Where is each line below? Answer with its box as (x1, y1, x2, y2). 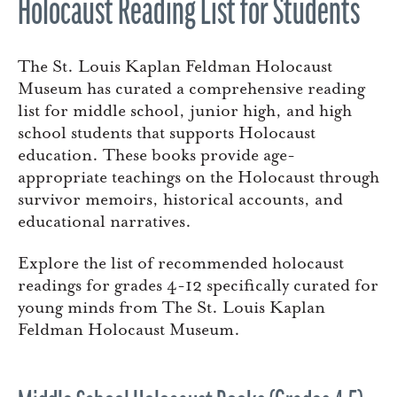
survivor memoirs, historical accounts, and (18, 190, 343, 210)
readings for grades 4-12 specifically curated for (18, 276, 378, 296)
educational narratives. (18, 212, 191, 232)
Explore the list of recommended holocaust (18, 253, 344, 274)
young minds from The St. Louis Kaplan (18, 298, 325, 318)
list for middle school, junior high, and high (18, 101, 352, 121)
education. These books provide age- (18, 145, 295, 166)
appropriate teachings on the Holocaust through (18, 167, 379, 188)
